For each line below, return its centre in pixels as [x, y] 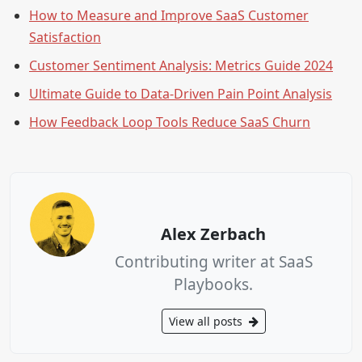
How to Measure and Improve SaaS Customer [169, 15]
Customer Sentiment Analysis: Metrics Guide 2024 [181, 65]
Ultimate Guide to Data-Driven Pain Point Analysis [181, 93]
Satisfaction [65, 37]
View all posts [207, 321]
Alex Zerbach [213, 234]
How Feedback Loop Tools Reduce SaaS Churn [170, 122]
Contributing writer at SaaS [213, 261]
